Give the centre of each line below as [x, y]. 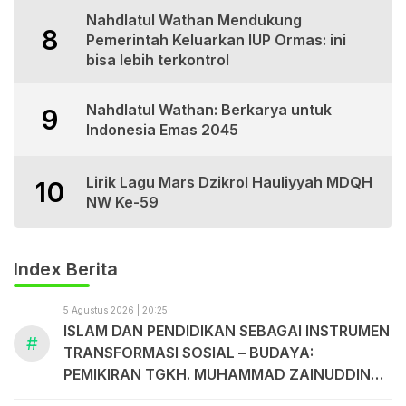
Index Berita [66, 270]
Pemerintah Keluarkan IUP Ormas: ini [216, 40]
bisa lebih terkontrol [158, 60]
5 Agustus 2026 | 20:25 [116, 310]
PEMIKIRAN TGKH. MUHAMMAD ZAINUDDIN [217, 375]
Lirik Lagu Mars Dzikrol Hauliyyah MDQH [229, 183]
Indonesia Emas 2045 [162, 130]
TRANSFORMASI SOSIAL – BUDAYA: [188, 353]
